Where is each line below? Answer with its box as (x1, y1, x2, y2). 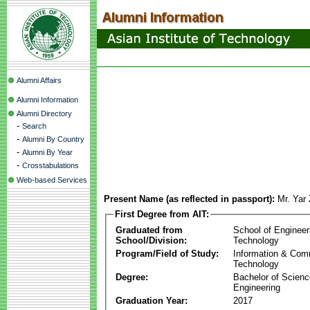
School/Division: (116, 235, 187, 246)
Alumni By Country (22, 135, 84, 143)
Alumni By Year (22, 148, 73, 156)
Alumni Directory (17, 109, 72, 118)
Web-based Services (17, 176, 87, 184)
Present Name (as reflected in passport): (104, 194, 275, 204)
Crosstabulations (22, 161, 79, 170)
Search (22, 122, 46, 130)
